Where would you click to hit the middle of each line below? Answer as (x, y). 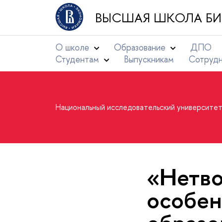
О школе (72, 47)
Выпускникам (149, 59)
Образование (140, 47)
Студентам (77, 59)
